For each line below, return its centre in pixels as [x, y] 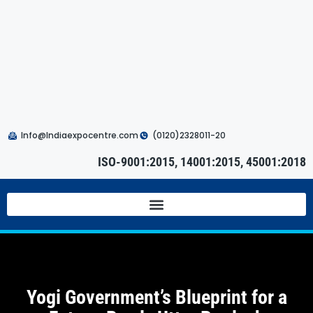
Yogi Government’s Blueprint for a [156, 298]
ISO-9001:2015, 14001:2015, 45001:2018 [202, 162]
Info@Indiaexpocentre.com [80, 135]
